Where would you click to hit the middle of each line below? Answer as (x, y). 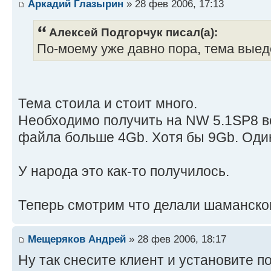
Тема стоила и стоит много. (108, 103)
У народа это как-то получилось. (124, 171)
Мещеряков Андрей (77, 239)
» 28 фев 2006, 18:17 (176, 239)
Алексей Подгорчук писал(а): (133, 32)
